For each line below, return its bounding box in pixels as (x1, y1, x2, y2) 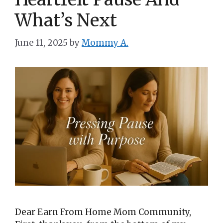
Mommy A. (82, 37, 128, 48)
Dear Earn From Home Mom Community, (15, 207, 191, 218)
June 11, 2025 (15, 37, 68, 48)
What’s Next (15, 9, 117, 31)
